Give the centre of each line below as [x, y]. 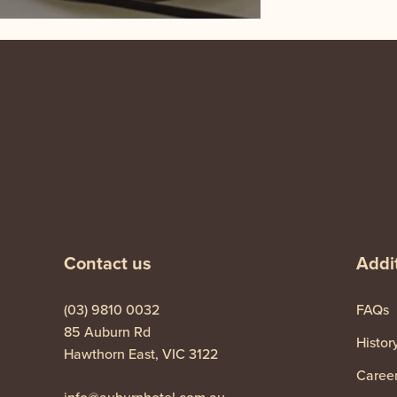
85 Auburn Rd [107, 331]
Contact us [108, 263]
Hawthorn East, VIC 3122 [141, 354]
